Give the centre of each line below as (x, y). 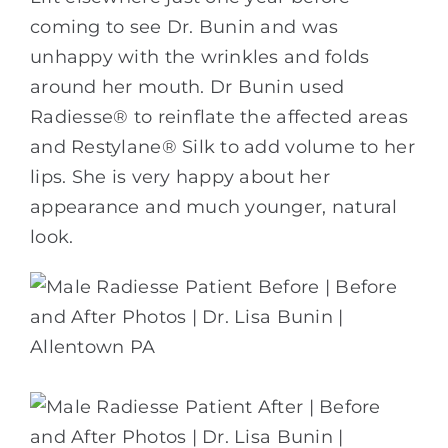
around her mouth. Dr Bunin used (187, 86)
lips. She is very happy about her (180, 176)
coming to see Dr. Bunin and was (184, 26)
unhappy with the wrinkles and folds (200, 56)
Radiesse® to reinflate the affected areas (219, 116)
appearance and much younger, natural (214, 206)
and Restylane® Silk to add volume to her (222, 146)
